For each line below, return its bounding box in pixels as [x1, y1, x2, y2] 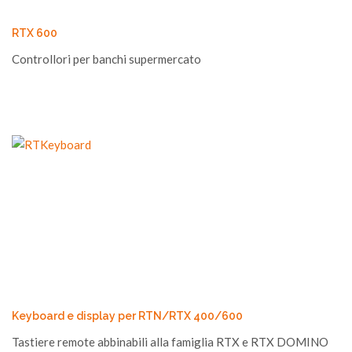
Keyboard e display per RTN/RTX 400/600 [12, 310, 243, 322]
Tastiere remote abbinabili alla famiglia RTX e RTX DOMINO [12, 335, 328, 349]
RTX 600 [12, 27, 57, 39]
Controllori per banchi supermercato [12, 52, 201, 66]
